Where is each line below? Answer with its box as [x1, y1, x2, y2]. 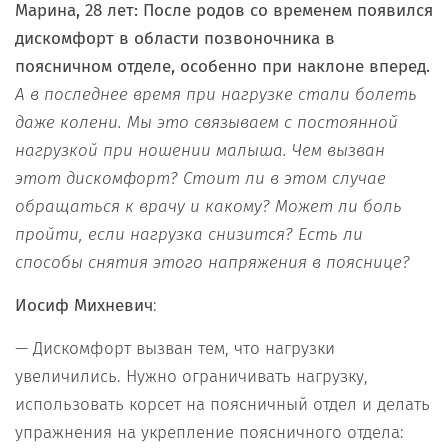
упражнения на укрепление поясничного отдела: [15, 422, 404, 444]
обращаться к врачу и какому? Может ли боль [15, 196, 402, 218]
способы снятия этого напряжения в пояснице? [15, 252, 415, 274]
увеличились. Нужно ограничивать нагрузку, [15, 366, 368, 388]
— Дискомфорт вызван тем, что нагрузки [15, 338, 335, 360]
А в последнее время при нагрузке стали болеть [15, 84, 417, 106]
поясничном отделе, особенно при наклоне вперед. [15, 56, 430, 78]
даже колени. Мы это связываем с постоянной [15, 112, 398, 134]
